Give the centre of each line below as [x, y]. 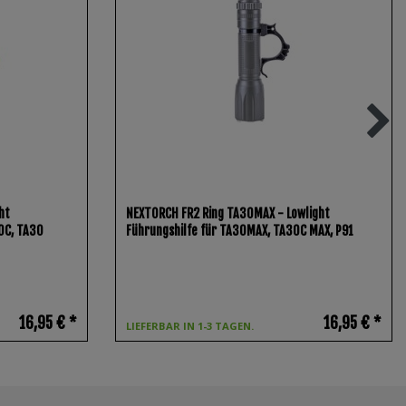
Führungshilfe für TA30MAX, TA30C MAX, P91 [240, 230]
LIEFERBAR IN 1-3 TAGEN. [190, 325]
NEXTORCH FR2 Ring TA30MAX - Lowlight [228, 213]
